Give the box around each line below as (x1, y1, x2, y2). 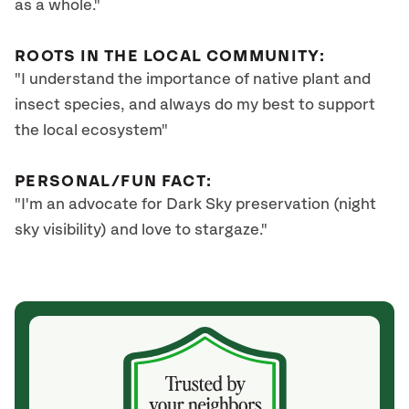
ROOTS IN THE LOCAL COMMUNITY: (15, 48, 326, 65)
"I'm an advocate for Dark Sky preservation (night (15, 196, 376, 213)
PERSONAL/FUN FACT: (15, 173, 213, 190)
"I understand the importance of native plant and (15, 71, 371, 88)
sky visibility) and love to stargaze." (15, 222, 267, 238)
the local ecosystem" (15, 122, 168, 139)
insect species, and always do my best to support (15, 97, 375, 113)
